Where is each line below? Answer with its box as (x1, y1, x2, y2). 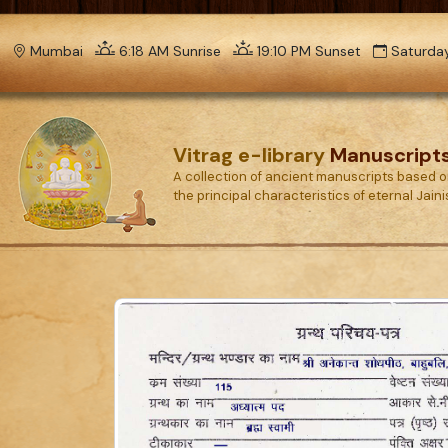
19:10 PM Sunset (257, 42, 361, 60)
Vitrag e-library (173, 141, 330, 168)
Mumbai (30, 42, 83, 60)
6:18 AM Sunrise (119, 42, 221, 60)
